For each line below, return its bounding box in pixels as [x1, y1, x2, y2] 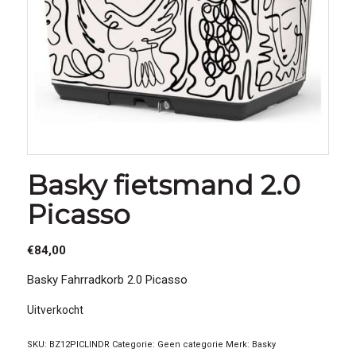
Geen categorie [157, 339, 223, 350]
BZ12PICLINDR [48, 339, 110, 350]
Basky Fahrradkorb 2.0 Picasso [26, 272, 188, 287]
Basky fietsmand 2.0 [26, 168, 300, 202]
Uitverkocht [26, 304, 83, 317]
